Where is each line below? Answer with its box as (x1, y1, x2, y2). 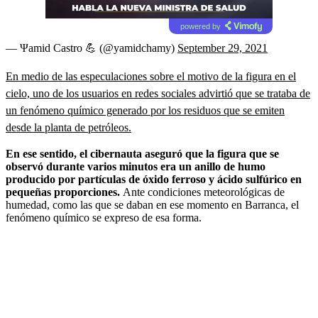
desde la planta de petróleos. (6, 121, 131, 133)
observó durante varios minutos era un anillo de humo (6, 160, 265, 172)
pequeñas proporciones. (6, 185, 123, 198)
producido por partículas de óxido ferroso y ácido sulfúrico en (6, 172, 302, 185)
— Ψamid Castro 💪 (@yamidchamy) (6, 41, 177, 54)
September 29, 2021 (177, 41, 268, 54)
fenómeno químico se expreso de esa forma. (6, 211, 202, 224)
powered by (180, 21, 221, 31)
